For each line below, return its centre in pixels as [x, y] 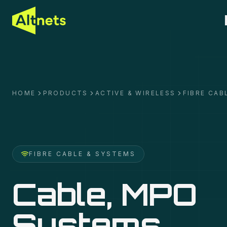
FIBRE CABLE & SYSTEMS [82, 154]
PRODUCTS [65, 93]
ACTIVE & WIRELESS [135, 93]
